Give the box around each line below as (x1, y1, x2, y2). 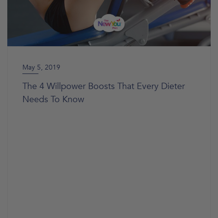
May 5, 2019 (22, 63, 60, 72)
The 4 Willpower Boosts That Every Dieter (22, 80, 185, 92)
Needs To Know (22, 93, 84, 106)
